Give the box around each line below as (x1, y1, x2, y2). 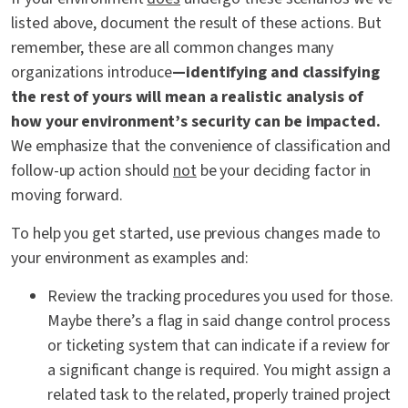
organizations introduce (11, 61, 173, 85)
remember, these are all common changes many (11, 36, 334, 60)
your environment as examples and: (11, 247, 250, 270)
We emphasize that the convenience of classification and (11, 135, 392, 158)
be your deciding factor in (196, 159, 372, 183)
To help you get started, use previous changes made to (11, 222, 382, 246)
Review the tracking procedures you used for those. (47, 285, 393, 309)
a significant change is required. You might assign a (47, 359, 391, 382)
